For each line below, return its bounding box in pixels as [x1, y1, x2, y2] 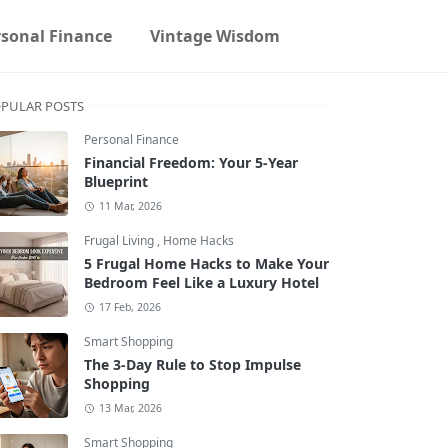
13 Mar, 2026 [98, 401, 162, 415]
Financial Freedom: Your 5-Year [84, 153, 298, 172]
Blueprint [84, 172, 148, 191]
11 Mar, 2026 [98, 199, 162, 213]
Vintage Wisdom [150, 25, 281, 47]
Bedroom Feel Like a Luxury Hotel [84, 273, 319, 292]
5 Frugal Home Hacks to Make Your [84, 254, 329, 273]
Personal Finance [84, 131, 179, 148]
